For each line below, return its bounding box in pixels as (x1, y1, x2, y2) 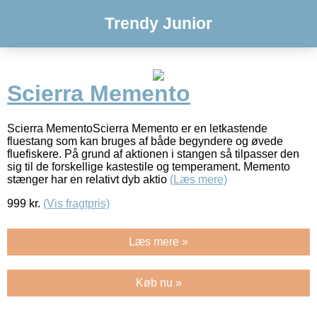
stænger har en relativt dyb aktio (7, 173, 170, 185)
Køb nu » (135, 276, 182, 289)
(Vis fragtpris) (43, 197, 110, 209)
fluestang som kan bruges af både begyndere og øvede (7, 134, 283, 147)
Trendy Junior (105, 14, 212, 33)
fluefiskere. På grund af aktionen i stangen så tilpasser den (7, 147, 299, 160)
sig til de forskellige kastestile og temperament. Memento (7, 160, 290, 173)
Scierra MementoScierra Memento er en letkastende (7, 122, 267, 134)
